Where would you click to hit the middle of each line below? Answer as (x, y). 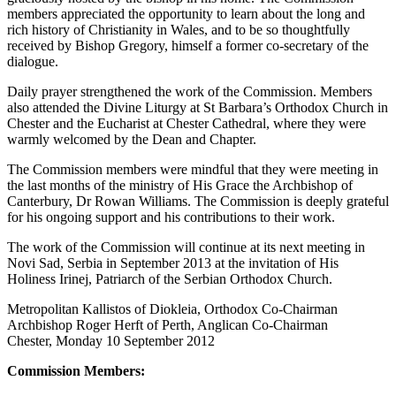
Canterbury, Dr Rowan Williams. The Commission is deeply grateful (198, 201)
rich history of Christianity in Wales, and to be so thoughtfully (179, 30)
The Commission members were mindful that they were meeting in (193, 169)
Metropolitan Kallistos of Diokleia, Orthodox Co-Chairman (172, 309)
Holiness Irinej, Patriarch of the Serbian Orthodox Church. (170, 279)
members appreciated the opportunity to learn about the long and (186, 14)
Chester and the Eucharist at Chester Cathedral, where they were (187, 123)
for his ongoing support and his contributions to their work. (171, 217)
